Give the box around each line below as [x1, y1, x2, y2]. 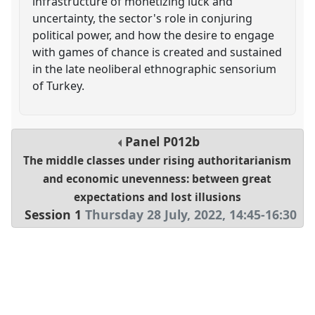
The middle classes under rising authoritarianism [23, 153, 292, 169]
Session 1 [25, 206, 82, 224]
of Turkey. [32, 77, 85, 94]
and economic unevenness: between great [43, 172, 272, 187]
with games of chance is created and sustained [32, 44, 283, 60]
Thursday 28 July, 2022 [85, 206, 223, 224]
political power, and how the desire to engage [32, 27, 275, 43]
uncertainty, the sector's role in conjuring [32, 10, 253, 26]
